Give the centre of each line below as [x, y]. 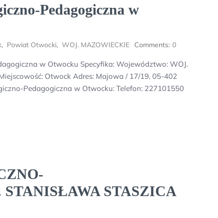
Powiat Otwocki [32, 45]
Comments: [152, 45]
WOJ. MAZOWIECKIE [96, 45]
